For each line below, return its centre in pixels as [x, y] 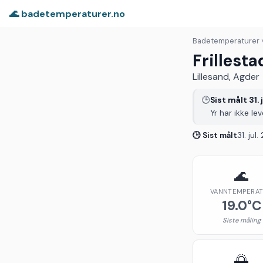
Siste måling [241, 220]
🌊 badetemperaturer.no [67, 14]
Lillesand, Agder [226, 77]
